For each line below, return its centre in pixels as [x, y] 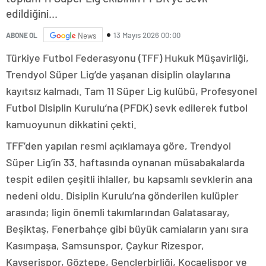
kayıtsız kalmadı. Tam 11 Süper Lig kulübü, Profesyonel [132, 91]
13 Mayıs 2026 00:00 [147, 35]
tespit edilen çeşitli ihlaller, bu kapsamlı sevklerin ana [129, 179]
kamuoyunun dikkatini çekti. [71, 124]
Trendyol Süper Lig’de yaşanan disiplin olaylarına [118, 75]
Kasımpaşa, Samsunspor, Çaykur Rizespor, [105, 246]
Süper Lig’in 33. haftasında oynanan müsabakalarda [125, 162]
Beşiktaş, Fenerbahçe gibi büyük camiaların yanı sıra [127, 229]
